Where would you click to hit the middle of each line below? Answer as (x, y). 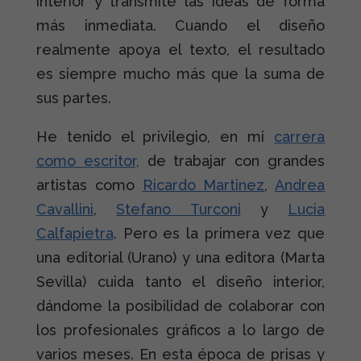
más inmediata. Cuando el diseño (180, 26)
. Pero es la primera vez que (219, 234)
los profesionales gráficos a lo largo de (180, 330)
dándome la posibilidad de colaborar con (180, 306)
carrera (300, 137)
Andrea (300, 185)
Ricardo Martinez (203, 185)
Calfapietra (75, 234)
